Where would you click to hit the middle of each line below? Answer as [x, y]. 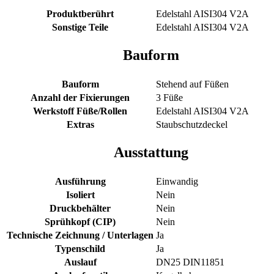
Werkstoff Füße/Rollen [80, 111]
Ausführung [80, 181]
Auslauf [80, 262]
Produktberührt [80, 13]
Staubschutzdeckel [192, 124]
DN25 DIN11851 [190, 262]
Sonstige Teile [80, 27]
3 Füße [169, 97]
